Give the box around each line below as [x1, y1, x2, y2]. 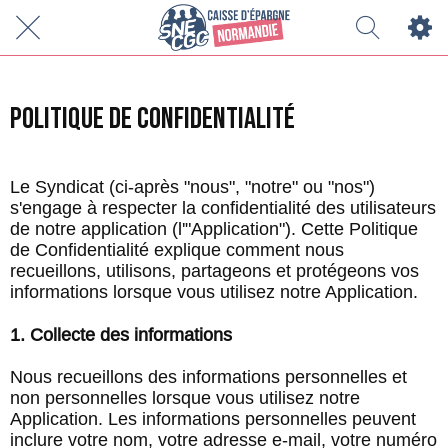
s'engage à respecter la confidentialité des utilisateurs [10, 198, 436, 218]
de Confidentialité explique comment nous [10, 240, 344, 260]
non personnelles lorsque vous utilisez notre [10, 388, 360, 408]
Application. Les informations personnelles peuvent [10, 409, 416, 429]
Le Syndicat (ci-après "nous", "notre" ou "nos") [10, 177, 375, 197]
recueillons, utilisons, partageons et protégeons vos [10, 261, 419, 281]
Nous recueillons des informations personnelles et [10, 367, 407, 387]
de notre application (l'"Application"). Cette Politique [10, 219, 418, 239]
